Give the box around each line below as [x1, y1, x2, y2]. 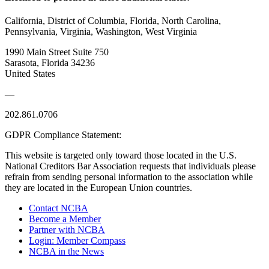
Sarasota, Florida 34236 [5, 58, 95, 68]
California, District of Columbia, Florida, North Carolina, [5, 16, 221, 26]
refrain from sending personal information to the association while [5, 172, 253, 182]
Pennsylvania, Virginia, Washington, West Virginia [5, 26, 197, 37]
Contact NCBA [29, 203, 88, 213]
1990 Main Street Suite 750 [5, 47, 109, 57]
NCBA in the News [29, 246, 104, 256]
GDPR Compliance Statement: [5, 130, 121, 140]
